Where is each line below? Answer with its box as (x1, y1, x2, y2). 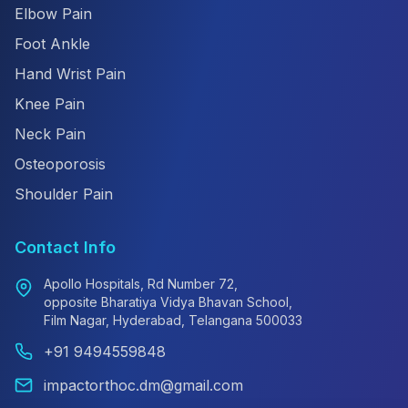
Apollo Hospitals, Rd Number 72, (44, 275, 238, 291)
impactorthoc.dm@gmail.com (44, 375, 243, 394)
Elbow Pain (15, 4, 92, 23)
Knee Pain (15, 94, 85, 113)
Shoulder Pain (15, 184, 113, 203)
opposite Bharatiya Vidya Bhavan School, (44, 293, 292, 310)
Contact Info (15, 237, 116, 257)
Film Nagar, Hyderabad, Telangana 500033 (44, 311, 302, 328)
